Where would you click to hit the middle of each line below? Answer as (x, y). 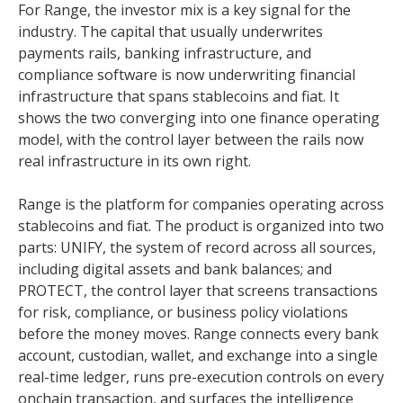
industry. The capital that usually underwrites (170, 31)
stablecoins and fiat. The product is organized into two (201, 226)
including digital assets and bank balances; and (175, 269)
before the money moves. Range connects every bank (198, 334)
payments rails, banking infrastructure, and (165, 53)
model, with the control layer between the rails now (191, 139)
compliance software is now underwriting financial (187, 75)
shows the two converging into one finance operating (199, 118)
